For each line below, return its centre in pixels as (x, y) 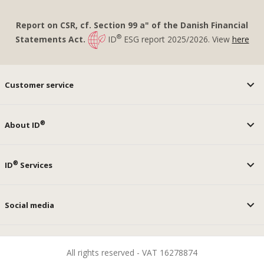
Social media (30, 205)
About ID (23, 125)
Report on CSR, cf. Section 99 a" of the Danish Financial (132, 25)
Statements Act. (51, 39)
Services (36, 165)
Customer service (39, 85)
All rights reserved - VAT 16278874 (132, 252)
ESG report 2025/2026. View (176, 39)
